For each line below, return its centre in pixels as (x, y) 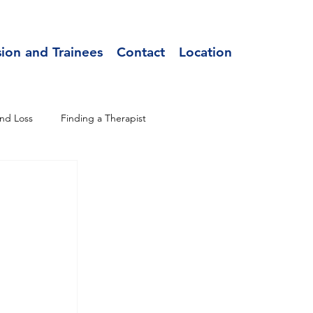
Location (206, 52)
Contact (141, 52)
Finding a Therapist (104, 118)
